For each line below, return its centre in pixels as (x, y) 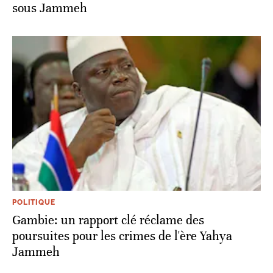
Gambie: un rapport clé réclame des (108, 220)
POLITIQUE (34, 202)
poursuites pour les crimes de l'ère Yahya (122, 236)
